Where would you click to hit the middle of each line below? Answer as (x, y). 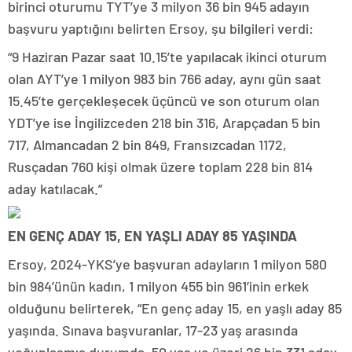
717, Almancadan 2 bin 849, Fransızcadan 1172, (147, 145)
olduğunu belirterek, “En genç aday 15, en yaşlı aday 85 (175, 308)
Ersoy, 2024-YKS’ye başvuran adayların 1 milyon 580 (167, 264)
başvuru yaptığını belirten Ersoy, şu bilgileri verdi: (162, 28)
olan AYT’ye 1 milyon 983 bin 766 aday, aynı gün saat (165, 79)
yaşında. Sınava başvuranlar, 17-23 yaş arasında (153, 330)
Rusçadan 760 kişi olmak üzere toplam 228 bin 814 (160, 167)
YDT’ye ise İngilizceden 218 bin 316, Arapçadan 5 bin (164, 123)
